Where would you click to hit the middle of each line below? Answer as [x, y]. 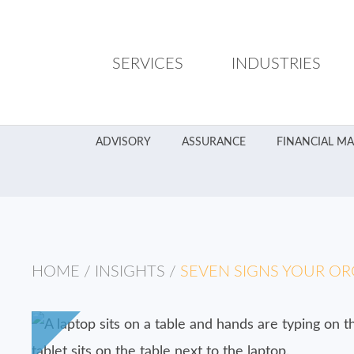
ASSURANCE [213, 142]
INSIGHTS [130, 272]
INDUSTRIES [276, 64]
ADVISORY [123, 142]
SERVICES [147, 64]
